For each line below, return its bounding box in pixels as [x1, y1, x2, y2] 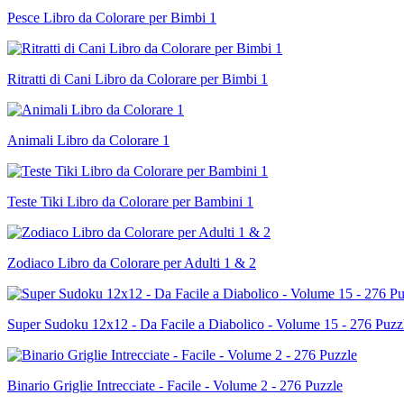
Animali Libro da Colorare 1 [7, 132, 170, 148]
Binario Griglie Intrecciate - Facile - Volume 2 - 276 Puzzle [7, 377, 343, 393]
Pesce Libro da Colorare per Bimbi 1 [7, 9, 216, 25]
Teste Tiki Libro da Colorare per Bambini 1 [7, 193, 253, 209]
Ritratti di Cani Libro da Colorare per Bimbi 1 [7, 70, 268, 87]
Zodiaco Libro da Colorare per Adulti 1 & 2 [7, 254, 256, 271]
